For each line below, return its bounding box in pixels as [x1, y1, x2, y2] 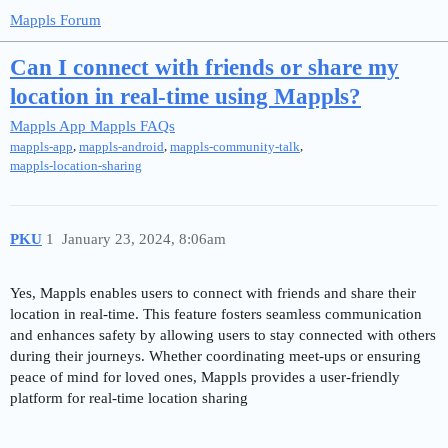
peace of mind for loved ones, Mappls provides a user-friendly [10, 369, 400, 386]
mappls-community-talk [170, 139, 300, 155]
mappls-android [79, 139, 164, 155]
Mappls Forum [10, 12, 101, 28]
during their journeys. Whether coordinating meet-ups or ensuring [10, 348, 421, 365]
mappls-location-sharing [10, 158, 142, 174]
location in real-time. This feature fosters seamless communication [10, 306, 422, 323]
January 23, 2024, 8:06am [61, 230, 226, 247]
